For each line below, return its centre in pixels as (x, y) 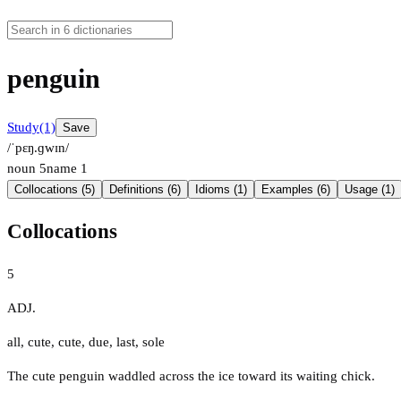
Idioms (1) (221, 190)
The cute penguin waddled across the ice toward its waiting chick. (191, 375)
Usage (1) (370, 190)
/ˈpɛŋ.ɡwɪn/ (38, 148)
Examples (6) (296, 190)
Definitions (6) (145, 190)
